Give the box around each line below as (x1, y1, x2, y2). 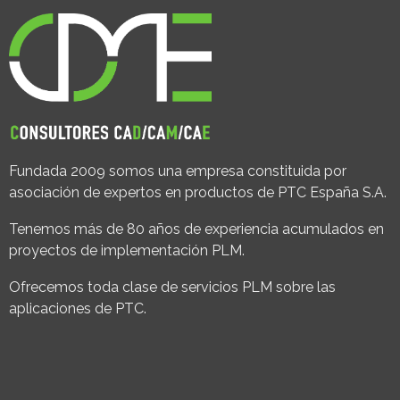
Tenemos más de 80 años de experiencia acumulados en (9, 221, 384, 238)
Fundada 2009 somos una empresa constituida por (9, 162, 346, 180)
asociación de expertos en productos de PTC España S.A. (9, 184, 387, 202)
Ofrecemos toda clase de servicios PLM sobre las (9, 279, 336, 296)
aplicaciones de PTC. (9, 300, 146, 318)
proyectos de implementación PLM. (9, 242, 245, 260)
